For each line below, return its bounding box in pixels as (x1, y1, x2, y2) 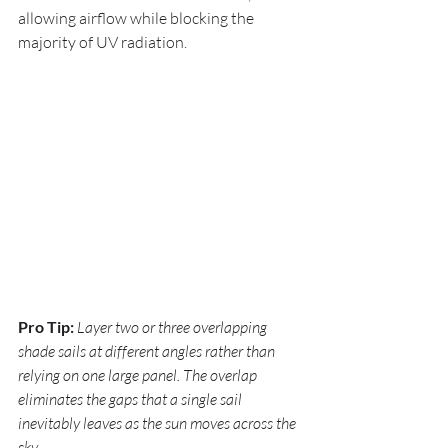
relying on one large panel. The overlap (18, 365, 260, 385)
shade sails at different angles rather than (18, 341, 278, 361)
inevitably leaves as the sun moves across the (18, 413, 299, 433)
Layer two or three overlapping (77, 317, 270, 337)
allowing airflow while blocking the (18, 8, 257, 28)
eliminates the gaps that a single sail (18, 389, 245, 409)
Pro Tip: (18, 317, 74, 336)
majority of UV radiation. (18, 32, 187, 52)
